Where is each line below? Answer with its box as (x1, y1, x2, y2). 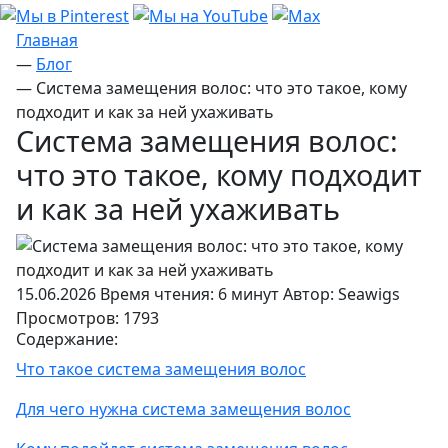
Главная (16, 28, 78, 51)
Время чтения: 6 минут (100, 282, 279, 305)
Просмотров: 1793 (16, 306, 159, 329)
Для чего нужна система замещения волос (16, 397, 351, 420)
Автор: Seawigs (283, 282, 400, 305)
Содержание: (16, 327, 118, 350)
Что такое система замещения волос (16, 357, 306, 380)
